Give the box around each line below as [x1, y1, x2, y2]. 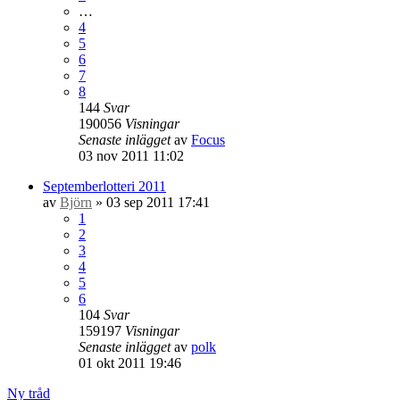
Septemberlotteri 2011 [43, 178, 166, 194]
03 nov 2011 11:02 [79, 147, 184, 163]
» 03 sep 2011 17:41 [92, 194, 210, 210]
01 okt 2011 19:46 [79, 354, 181, 371]
